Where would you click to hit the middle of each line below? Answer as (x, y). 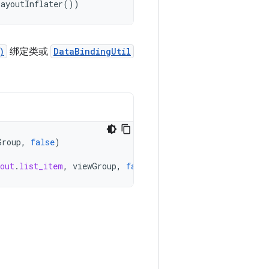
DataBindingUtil (92, 51)
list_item (41, 166)
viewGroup (95, 166)
